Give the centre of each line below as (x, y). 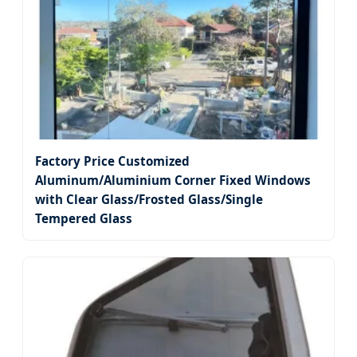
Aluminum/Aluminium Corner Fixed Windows (173, 180)
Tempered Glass (84, 219)
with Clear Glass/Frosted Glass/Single (149, 200)
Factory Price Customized (112, 161)
